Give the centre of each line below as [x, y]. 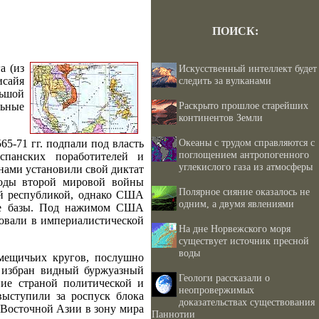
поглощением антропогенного [244, 155]
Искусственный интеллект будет [248, 68]
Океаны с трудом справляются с [247, 142]
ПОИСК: [235, 31]
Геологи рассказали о [224, 278]
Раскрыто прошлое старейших [244, 105]
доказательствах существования [247, 302]
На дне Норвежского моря [235, 229]
